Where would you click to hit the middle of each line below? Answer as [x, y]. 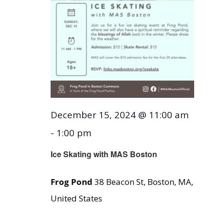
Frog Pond [72, 182]
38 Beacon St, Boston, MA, [144, 182]
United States [76, 198]
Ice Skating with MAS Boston [104, 154]
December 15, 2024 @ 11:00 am [119, 115]
